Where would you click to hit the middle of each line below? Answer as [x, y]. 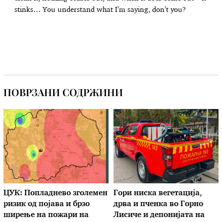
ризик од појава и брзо [47, 205]
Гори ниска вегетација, [158, 194]
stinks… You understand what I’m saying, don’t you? [100, 10]
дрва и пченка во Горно [158, 205]
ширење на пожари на [46, 216]
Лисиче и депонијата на [159, 216]
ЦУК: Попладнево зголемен [56, 194]
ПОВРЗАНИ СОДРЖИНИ [63, 92]
